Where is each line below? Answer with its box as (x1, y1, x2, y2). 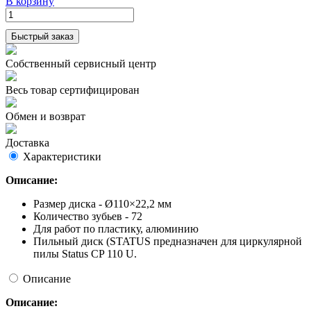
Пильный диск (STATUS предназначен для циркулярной (33, 235, 302, 248)
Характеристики (23, 151, 101, 163)
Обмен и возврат (6, 110, 85, 123)
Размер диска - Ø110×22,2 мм (33, 198, 171, 210)
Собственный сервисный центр (6, 58, 156, 70)
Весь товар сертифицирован (6, 84, 140, 96)
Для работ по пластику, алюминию (33, 223, 199, 235)
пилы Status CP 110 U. (33, 248, 137, 260)
